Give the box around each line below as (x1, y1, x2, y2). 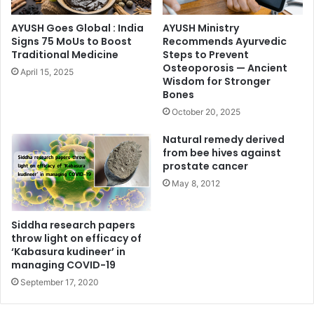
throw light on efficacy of (11, 231, 142, 246)
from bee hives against (163, 145, 281, 160)
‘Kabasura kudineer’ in (11, 245, 125, 259)
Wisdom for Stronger (163, 74, 271, 88)
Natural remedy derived (163, 132, 285, 146)
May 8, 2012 (172, 177, 220, 189)
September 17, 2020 (20, 277, 99, 288)
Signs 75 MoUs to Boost (11, 34, 132, 48)
